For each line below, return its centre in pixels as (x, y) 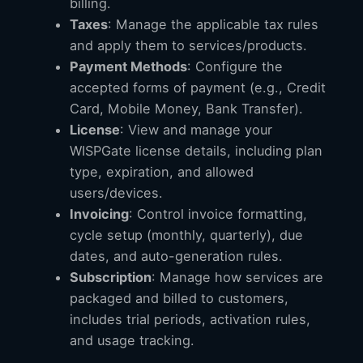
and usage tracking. (132, 341)
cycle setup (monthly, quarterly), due (186, 235)
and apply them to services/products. (188, 46)
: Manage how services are (237, 278)
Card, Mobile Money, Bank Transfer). (186, 109)
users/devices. (116, 193)
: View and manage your (196, 130)
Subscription (111, 278)
